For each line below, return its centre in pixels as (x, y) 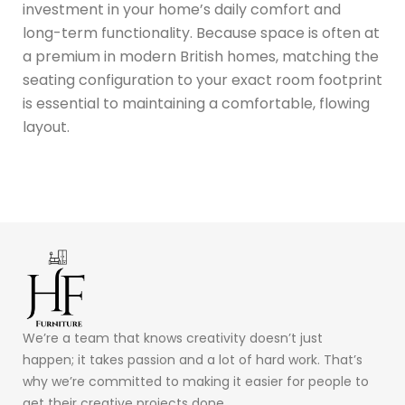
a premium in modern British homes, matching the (201, 56)
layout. (46, 127)
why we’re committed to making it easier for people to (196, 382)
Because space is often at (286, 33)
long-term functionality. (108, 33)
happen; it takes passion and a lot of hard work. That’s (193, 360)
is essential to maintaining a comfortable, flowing (196, 103)
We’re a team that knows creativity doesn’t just (173, 339)
